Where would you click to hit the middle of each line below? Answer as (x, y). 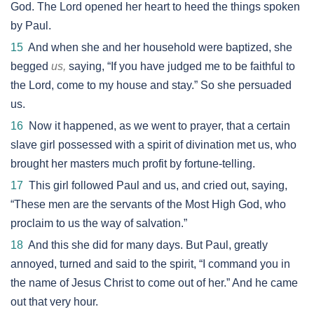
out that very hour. (54, 302)
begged (31, 66)
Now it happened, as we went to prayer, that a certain (157, 126)
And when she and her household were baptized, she (158, 47)
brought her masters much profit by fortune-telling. (133, 164)
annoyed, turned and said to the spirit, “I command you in (150, 264)
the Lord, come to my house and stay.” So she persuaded (151, 85)
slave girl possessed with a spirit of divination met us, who (153, 145)
